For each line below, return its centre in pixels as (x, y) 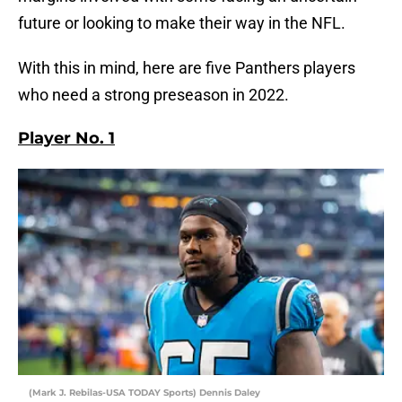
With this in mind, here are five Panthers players (187, 68)
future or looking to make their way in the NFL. (182, 23)
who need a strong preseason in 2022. (153, 95)
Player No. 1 (66, 139)
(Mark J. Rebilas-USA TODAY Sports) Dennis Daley (144, 393)
